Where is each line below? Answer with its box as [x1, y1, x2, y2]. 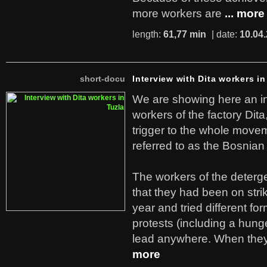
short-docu [80, 74, 125, 83]
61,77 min [163, 29, 206, 39]
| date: [209, 29, 240, 39]
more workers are [132, 7, 222, 20]
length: [132, 29, 163, 39]
